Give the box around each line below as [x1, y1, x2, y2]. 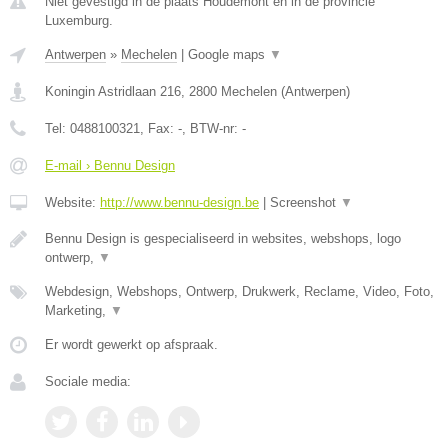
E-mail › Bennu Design [45, 158, 175, 173]
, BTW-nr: [182, 121, 242, 136]
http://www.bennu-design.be [100, 195, 259, 210]
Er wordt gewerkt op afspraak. [45, 337, 218, 352]
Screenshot [270, 195, 340, 210]
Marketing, [45, 303, 110, 318]
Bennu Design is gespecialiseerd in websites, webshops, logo [45, 231, 401, 246]
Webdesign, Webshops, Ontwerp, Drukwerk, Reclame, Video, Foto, [45, 284, 434, 299]
